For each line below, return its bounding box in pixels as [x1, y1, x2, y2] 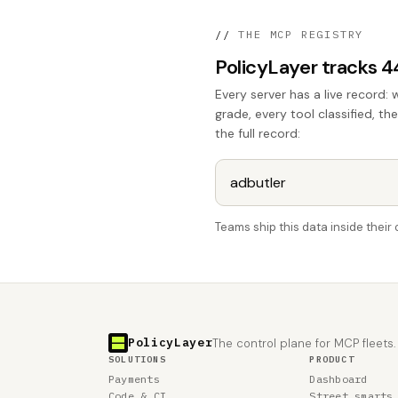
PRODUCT [309, 354, 354, 365]
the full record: [215, 125, 300, 141]
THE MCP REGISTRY [230, 28, 364, 41]
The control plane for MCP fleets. [212, 335, 396, 351]
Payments [108, 372, 160, 386]
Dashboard [309, 372, 368, 386]
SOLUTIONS [108, 354, 166, 365]
